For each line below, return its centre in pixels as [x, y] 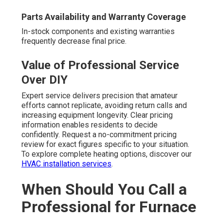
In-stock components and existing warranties [98, 32]
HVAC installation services [66, 164]
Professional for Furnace [109, 207]
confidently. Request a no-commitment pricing [99, 135]
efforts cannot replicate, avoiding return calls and [104, 106]
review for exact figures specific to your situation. [105, 145]
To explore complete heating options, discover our [107, 154]
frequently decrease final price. [74, 41]
